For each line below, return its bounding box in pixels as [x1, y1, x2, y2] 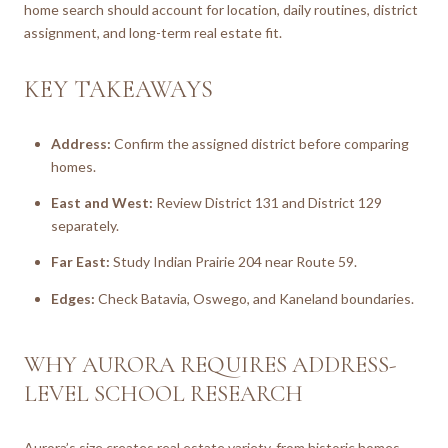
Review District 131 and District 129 [152, 193, 382, 211]
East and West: [50, 193, 153, 211]
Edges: [50, 289, 95, 307]
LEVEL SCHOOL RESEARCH [24, 380, 303, 409]
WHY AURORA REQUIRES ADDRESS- [24, 351, 396, 380]
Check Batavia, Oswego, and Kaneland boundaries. [94, 289, 414, 307]
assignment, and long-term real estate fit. [24, 24, 282, 41]
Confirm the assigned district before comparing [110, 134, 409, 152]
